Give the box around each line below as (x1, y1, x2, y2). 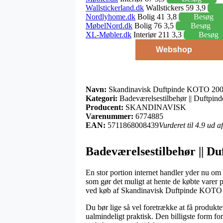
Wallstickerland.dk (86, 3, 144, 12)
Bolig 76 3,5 (132, 21, 176, 30)
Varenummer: (86, 111, 133, 120)
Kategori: (86, 94, 117, 103)
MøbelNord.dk (86, 21, 132, 30)
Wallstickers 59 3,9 (144, 3, 208, 12)
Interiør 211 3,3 (131, 30, 184, 39)
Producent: (86, 103, 123, 111)
